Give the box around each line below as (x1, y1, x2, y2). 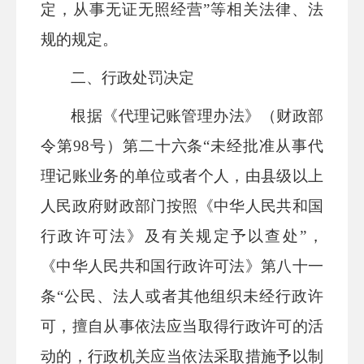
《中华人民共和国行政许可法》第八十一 (41, 258, 323, 275)
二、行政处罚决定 (71, 69, 195, 86)
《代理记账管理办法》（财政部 (102, 107, 324, 124)
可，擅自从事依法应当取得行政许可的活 (41, 318, 323, 335)
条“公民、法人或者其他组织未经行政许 (41, 288, 323, 305)
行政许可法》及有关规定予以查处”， (41, 227, 323, 245)
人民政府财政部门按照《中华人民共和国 (41, 197, 323, 214)
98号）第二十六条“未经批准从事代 (72, 137, 324, 154)
